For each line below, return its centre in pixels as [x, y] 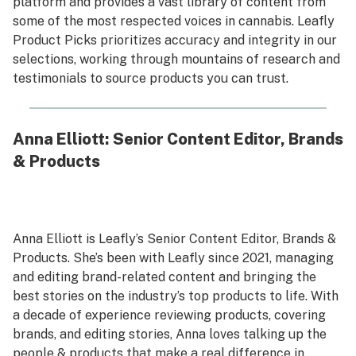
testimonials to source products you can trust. [151, 78]
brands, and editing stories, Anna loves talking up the [170, 334]
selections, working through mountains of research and [176, 59]
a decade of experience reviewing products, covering [169, 315]
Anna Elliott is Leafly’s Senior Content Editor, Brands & [174, 239]
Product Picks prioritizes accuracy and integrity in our [175, 40]
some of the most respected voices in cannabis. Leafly [174, 21]
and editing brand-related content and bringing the [164, 277]
